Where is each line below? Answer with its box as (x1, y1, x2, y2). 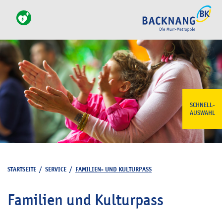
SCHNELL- (189, 101, 215, 109)
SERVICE (45, 165, 66, 173)
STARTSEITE (7, 165, 36, 173)
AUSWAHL (189, 109, 215, 117)
